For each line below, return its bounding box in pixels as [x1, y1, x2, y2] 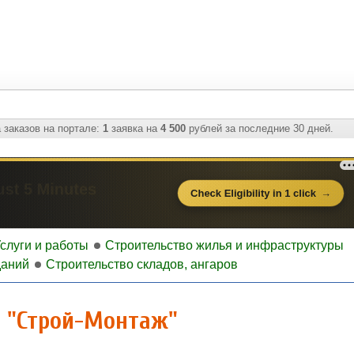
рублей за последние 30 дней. [186, 122, 333, 134]
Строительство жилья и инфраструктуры [105, 239, 344, 252]
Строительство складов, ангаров [46, 258, 238, 271]
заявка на [108, 122, 160, 134]
